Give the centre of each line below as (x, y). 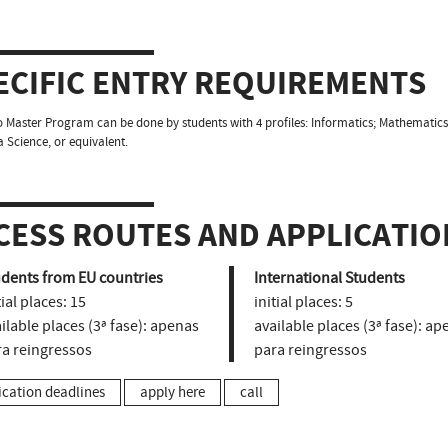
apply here (172, 392)
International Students (329, 277)
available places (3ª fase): (337, 325)
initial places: (297, 301)
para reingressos (310, 349)
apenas (173, 325)
